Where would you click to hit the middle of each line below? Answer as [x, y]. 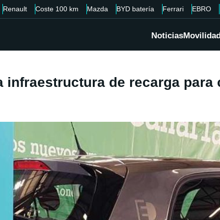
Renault [15, 9]
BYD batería [135, 9]
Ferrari [173, 9]
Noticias [167, 36]
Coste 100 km [57, 9]
